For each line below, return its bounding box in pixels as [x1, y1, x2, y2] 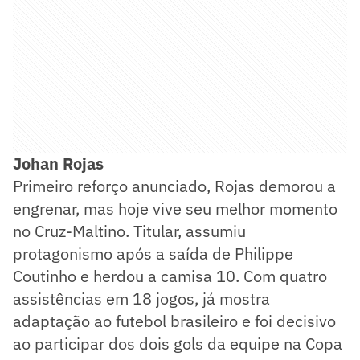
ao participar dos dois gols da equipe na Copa [13, 332, 342, 354]
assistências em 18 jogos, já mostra [13, 287, 270, 309]
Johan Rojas [13, 152, 104, 174]
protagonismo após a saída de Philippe [13, 242, 293, 264]
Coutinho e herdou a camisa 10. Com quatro [13, 264, 327, 287]
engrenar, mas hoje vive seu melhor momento [13, 197, 337, 219]
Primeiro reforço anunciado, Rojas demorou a [13, 174, 336, 197]
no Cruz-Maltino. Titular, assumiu [13, 219, 246, 242]
